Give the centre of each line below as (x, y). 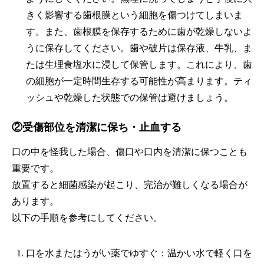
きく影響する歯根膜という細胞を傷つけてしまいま (134, 15)
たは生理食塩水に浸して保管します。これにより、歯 (139, 64)
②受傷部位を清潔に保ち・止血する (97, 127)
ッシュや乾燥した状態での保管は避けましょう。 (130, 97)
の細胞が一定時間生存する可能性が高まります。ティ (139, 81)
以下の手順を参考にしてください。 (87, 217)
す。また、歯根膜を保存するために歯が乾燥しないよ (139, 31)
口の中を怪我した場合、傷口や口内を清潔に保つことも (130, 151)
